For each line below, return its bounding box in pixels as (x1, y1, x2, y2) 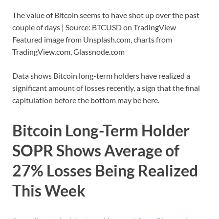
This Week (12, 181, 86, 200)
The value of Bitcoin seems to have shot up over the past (12, 10, 199, 20)
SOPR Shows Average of (12, 141, 179, 160)
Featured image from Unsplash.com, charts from (12, 35, 172, 44)
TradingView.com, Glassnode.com (12, 47, 125, 57)
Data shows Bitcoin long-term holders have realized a (12, 71, 190, 81)
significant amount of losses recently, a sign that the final (12, 83, 200, 93)
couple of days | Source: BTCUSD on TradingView (12, 22, 176, 32)
